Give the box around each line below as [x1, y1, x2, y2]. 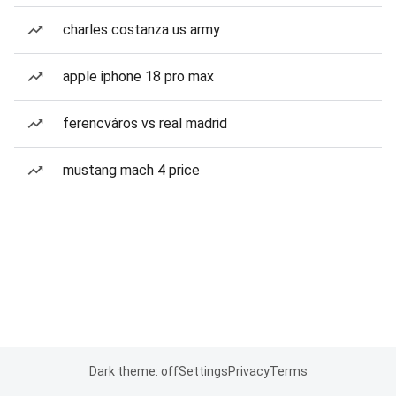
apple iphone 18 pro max [63, 68, 214, 85]
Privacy [227, 364, 270, 378]
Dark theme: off [88, 364, 179, 378]
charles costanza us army [63, 21, 220, 38]
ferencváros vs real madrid [63, 115, 227, 132]
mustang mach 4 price [63, 162, 200, 179]
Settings [178, 364, 228, 378]
